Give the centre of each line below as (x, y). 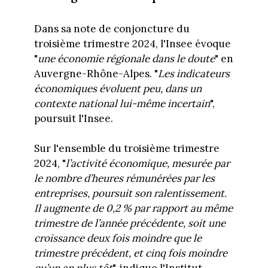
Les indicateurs (194, 73)
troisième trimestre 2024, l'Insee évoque (132, 43)
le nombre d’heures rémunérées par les (124, 179)
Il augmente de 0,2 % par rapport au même (133, 208)
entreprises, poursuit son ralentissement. (130, 194)
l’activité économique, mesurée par (147, 164)
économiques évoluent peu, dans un (118, 88)
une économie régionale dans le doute (126, 58)
